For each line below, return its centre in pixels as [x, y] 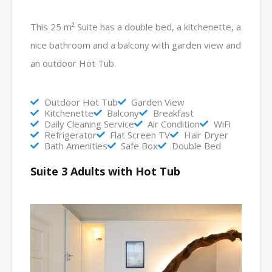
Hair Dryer [206, 134]
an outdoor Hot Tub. [73, 63]
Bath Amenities [76, 145]
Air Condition [174, 124]
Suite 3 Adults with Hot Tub [105, 171]
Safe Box [139, 145]
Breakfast [173, 113]
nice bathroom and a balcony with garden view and [136, 45]
